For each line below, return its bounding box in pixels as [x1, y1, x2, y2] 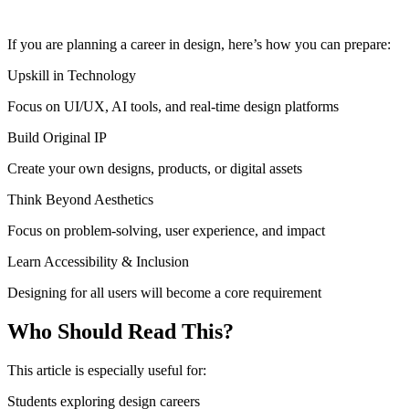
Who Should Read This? [7, 319, 234, 343]
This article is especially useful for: [7, 362, 206, 378]
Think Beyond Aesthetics [7, 191, 153, 207]
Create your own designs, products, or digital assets [7, 160, 302, 176]
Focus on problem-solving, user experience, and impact [7, 222, 325, 238]
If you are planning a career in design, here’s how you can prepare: [7, 36, 391, 52]
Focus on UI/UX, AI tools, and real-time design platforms [7, 98, 339, 114]
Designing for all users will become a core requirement [7, 284, 321, 300]
